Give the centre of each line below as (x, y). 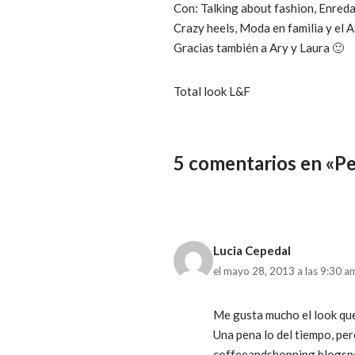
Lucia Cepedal (252, 250)
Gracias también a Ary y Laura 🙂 (259, 47)
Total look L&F (212, 91)
